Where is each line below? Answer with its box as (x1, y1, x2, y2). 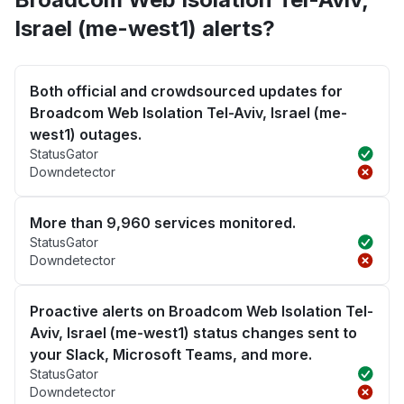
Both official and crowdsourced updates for (30, 82, 343, 101)
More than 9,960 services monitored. (30, 214, 296, 233)
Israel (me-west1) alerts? (14, 15, 275, 42)
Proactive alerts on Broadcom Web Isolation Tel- (30, 302, 373, 321)
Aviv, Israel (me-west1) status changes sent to (30, 324, 357, 343)
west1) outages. (30, 125, 142, 144)
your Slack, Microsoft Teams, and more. (30, 345, 312, 364)
